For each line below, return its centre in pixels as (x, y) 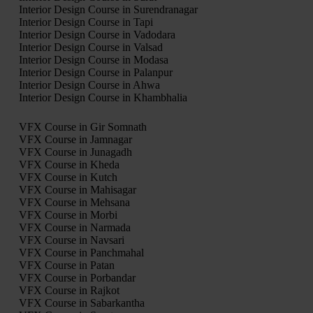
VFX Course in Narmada (74, 227)
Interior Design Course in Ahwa (89, 85)
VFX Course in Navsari (71, 240)
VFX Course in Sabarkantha (81, 303)
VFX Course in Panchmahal (81, 252)
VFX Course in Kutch (68, 177)
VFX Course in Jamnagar (75, 139)
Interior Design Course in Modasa (93, 59)
